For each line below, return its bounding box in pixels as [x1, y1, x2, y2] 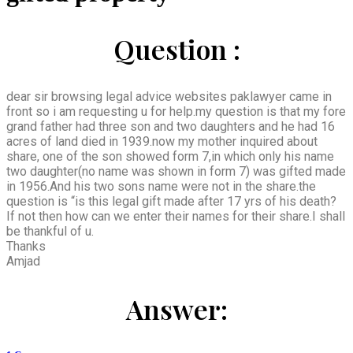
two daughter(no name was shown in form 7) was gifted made [6, 163, 346, 179]
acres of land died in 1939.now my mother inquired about [6, 133, 318, 149]
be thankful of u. [6, 223, 94, 239]
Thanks [6, 238, 46, 254]
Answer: [125, 291, 228, 328]
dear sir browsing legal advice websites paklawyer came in [6, 88, 332, 104]
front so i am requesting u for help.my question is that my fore [6, 103, 346, 119]
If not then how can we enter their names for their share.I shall [6, 208, 345, 224]
